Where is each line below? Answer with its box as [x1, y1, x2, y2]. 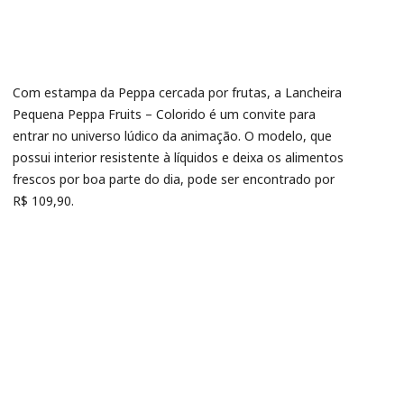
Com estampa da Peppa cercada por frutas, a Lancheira [13, 84, 342, 101]
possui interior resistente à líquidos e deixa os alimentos [13, 149, 344, 166]
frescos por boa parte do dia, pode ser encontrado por [13, 170, 335, 188]
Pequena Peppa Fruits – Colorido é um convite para [13, 106, 316, 123]
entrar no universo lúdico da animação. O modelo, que [13, 127, 332, 144]
